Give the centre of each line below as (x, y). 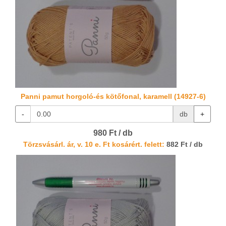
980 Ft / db (113, 133)
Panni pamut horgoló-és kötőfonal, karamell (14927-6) (113, 97)
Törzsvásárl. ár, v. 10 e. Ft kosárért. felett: (94, 145)
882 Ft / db (184, 145)
